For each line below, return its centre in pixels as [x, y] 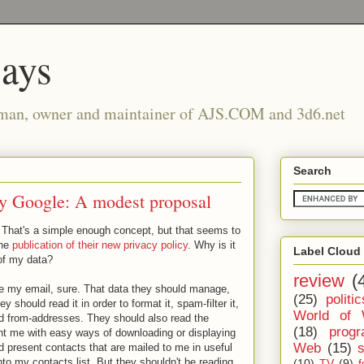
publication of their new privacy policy [100, 245]
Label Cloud [327, 251]
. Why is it [212, 245]
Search [312, 171]
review [319, 280]
